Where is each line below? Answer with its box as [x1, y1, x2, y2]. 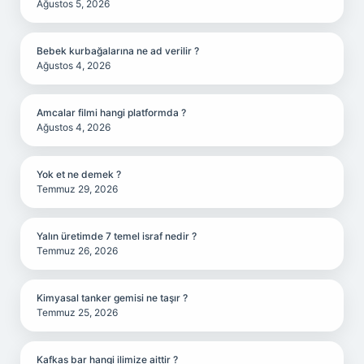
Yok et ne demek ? [37, 168, 121, 180]
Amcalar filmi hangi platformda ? [37, 106, 186, 119]
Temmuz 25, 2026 [37, 306, 118, 318]
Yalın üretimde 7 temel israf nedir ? [37, 230, 197, 242]
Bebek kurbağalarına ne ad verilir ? [37, 45, 199, 57]
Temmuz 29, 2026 [37, 183, 118, 195]
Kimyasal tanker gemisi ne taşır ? [37, 292, 188, 304]
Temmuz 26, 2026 [37, 245, 118, 257]
